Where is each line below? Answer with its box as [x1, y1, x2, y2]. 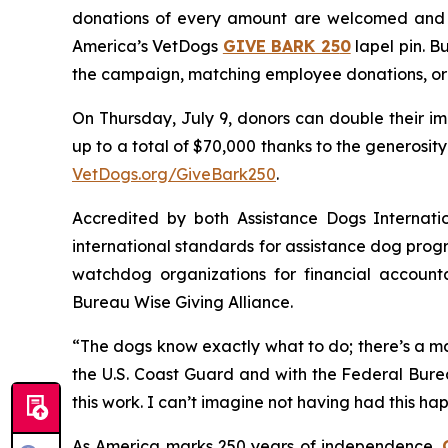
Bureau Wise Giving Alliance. [72, 291, 293, 312]
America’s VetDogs [72, 35, 223, 56]
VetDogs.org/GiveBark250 [72, 163, 276, 184]
